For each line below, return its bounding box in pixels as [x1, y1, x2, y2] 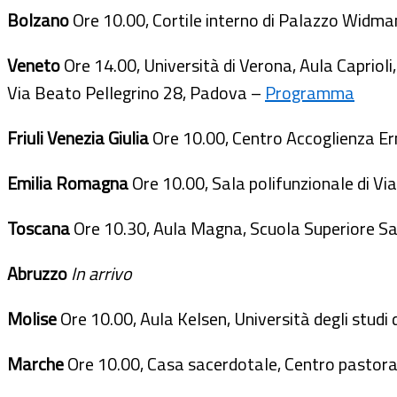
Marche [7, 349, 67, 378]
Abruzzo [7, 259, 71, 287]
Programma [265, 78, 354, 106]
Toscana [7, 214, 74, 242]
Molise [7, 304, 60, 332]
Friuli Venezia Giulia [7, 123, 152, 152]
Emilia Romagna [7, 168, 132, 197]
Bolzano [7, 5, 73, 34]
